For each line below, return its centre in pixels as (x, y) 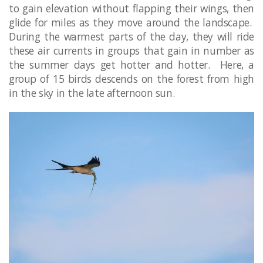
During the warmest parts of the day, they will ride (131, 36)
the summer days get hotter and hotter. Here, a (131, 64)
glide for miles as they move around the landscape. (131, 22)
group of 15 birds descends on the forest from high (131, 78)
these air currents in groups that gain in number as (131, 50)
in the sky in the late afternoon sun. (93, 92)
